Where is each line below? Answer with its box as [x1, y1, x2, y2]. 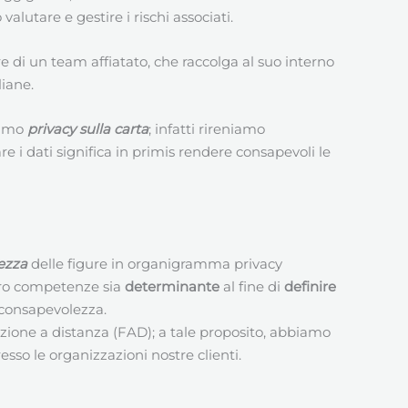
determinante [125, 277, 223, 295]
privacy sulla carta [27, 119, 148, 138]
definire [284, 277, 336, 295]
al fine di [223, 277, 284, 295]
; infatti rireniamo [148, 119, 265, 138]
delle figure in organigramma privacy [27, 254, 282, 272]
